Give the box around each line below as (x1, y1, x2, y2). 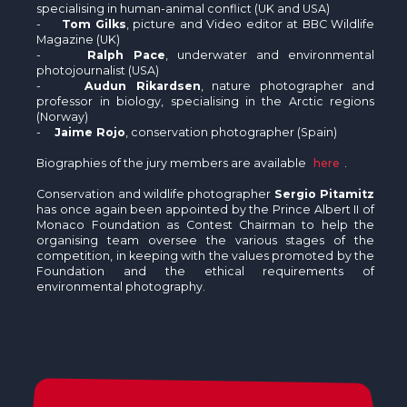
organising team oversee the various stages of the (36, 233, 375, 247)
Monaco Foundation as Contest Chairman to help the (36, 217, 375, 232)
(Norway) (36, 109, 89, 124)
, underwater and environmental (164, 47, 375, 62)
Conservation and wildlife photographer (36, 186, 274, 201)
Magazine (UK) (36, 32, 121, 46)
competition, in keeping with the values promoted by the (36, 248, 375, 263)
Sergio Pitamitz (273, 186, 375, 201)
